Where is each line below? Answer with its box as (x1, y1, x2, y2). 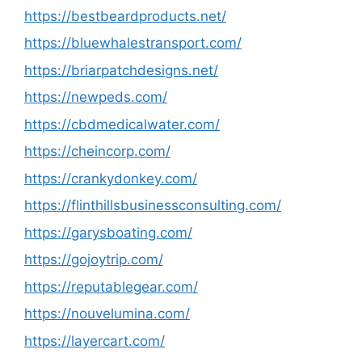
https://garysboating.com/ (24, 224, 192, 241)
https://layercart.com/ (24, 332, 165, 349)
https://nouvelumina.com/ (24, 305, 190, 322)
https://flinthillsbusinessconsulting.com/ (24, 197, 281, 213)
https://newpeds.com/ (24, 89, 167, 105)
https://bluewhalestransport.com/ (24, 35, 242, 51)
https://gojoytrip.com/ (24, 251, 163, 267)
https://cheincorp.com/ (24, 143, 170, 159)
